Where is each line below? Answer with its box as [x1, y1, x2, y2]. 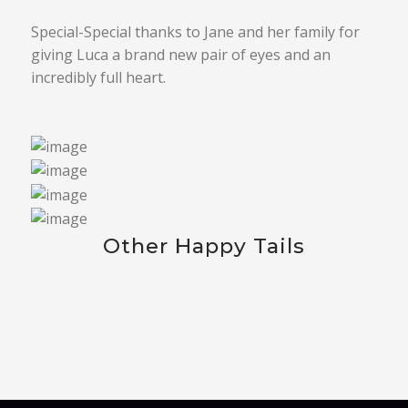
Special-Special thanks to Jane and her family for [30, 22, 360, 42]
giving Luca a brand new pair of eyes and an [30, 45, 331, 65]
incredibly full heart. [30, 67, 166, 87]
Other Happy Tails [102, 232, 305, 259]
